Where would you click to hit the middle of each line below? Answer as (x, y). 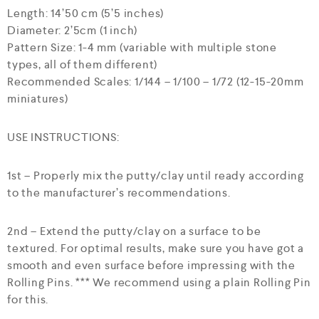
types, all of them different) (83, 64)
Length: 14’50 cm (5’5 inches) (86, 13)
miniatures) (38, 99)
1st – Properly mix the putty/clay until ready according (156, 176)
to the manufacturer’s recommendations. (119, 193)
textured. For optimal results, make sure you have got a (156, 248)
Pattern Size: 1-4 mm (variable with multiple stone (142, 47)
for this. (28, 299)
